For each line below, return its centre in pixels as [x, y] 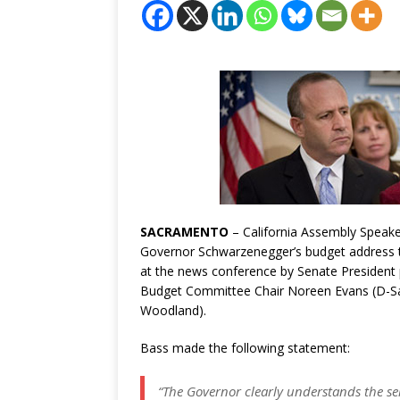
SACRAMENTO [184, 232]
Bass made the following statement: [245, 348]
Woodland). [173, 310]
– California [263, 232]
